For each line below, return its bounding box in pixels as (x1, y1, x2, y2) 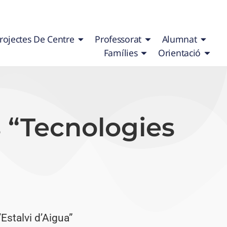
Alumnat (162, 33, 197, 46)
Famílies (103, 47, 138, 59)
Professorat (95, 33, 141, 46)
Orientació (158, 47, 201, 59)
